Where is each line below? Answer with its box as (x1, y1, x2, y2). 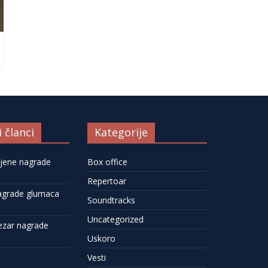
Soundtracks (87, 194, 135, 206)
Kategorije (95, 124, 148, 139)
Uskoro (87, 232, 115, 244)
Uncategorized (87, 213, 144, 225)
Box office (87, 156, 127, 167)
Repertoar (87, 175, 126, 187)
